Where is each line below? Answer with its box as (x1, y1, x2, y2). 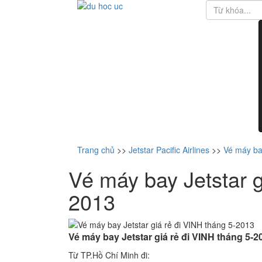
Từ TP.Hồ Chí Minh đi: (68, 249, 150, 261)
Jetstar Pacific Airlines (129, 144, 212, 156)
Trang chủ (77, 144, 115, 156)
